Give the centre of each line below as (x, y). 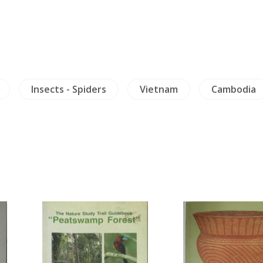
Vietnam (159, 89)
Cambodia (233, 89)
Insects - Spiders (68, 89)
